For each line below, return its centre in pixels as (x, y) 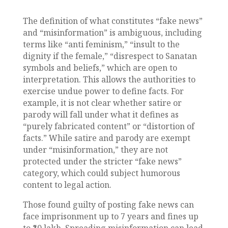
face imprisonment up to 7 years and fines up (110, 216)
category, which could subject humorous (101, 173)
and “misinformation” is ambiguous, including (112, 32)
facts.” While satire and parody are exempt (106, 138)
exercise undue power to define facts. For (103, 91)
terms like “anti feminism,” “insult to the (101, 44)
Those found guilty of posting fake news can (108, 204)
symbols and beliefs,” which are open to (100, 67)
